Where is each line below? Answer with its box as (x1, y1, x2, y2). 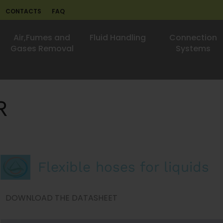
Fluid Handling (89, 32, 146, 43)
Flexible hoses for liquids (38, 159, 209, 175)
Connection (169, 32, 217, 43)
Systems (176, 43, 211, 54)
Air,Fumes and (13, 32, 70, 43)
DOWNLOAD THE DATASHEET (5, 192, 117, 204)
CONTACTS (5, 7, 41, 15)
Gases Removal (10, 43, 74, 54)
